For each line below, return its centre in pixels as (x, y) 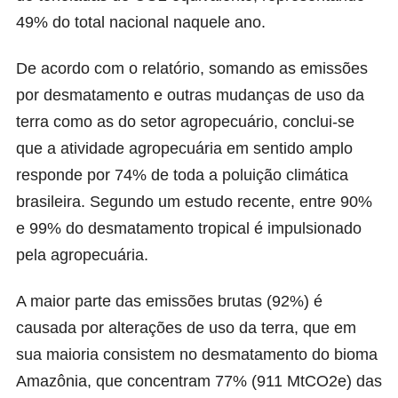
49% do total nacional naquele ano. (141, 23)
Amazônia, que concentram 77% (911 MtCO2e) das (199, 382)
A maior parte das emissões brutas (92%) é (169, 302)
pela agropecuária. (82, 255)
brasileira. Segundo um (100, 202)
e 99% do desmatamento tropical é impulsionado (189, 229)
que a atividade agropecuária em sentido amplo (184, 149)
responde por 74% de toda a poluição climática (182, 175)
